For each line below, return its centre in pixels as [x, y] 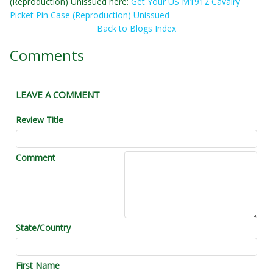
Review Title [40, 120]
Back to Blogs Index [136, 29]
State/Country [43, 228]
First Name [38, 266]
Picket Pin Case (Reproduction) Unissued [90, 15]
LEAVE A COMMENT [58, 95]
